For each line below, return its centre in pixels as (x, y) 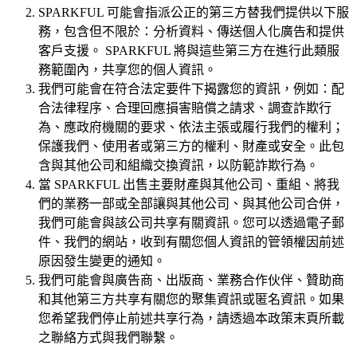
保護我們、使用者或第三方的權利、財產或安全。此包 (191, 147)
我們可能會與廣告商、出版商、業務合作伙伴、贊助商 (191, 280)
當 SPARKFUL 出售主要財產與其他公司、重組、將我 (189, 185)
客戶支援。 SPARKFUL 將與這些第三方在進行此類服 (189, 51)
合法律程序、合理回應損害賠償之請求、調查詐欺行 (185, 108)
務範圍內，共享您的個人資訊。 (127, 70)
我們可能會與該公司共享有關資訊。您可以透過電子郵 (191, 223)
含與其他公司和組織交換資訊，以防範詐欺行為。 (178, 166)
